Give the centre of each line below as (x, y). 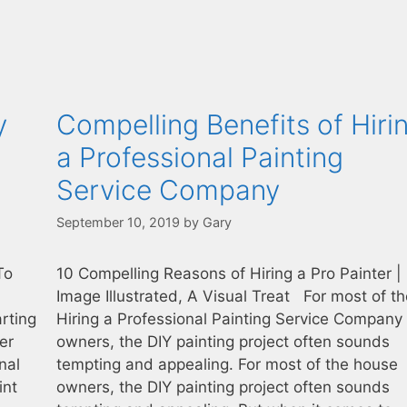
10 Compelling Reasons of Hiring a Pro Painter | (229, 274)
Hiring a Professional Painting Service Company (230, 319)
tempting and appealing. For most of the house (228, 365)
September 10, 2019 (119, 223)
